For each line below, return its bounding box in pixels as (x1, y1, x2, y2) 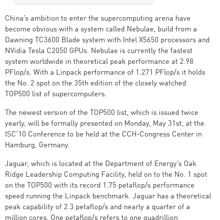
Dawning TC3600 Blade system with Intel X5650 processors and (5, 37, 210, 44)
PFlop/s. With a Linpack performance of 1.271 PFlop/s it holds (5, 69, 205, 77)
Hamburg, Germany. (5, 142, 70, 149)
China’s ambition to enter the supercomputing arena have (5, 15, 191, 23)
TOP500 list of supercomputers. (5, 91, 107, 98)
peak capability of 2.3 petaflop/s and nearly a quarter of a (5, 204, 190, 211)
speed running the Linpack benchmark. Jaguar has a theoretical (5, 193, 211, 200)
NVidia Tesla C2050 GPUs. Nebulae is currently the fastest (5, 48, 192, 55)
